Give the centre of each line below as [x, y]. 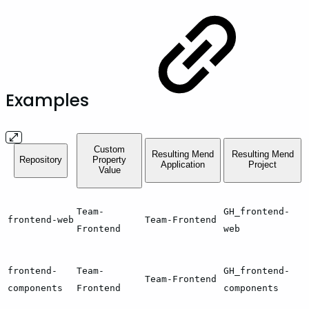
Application [183, 165]
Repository [41, 160]
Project [262, 165]
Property [109, 160]
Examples [50, 100]
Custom [109, 150]
